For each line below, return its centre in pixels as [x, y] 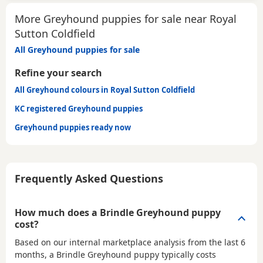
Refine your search [58, 73]
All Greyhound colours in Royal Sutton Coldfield [105, 90]
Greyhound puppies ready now [73, 128]
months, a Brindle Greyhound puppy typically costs [115, 255]
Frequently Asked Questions [89, 179]
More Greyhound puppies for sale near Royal [126, 19]
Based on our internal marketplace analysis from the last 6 [130, 242]
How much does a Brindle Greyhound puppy [118, 213]
